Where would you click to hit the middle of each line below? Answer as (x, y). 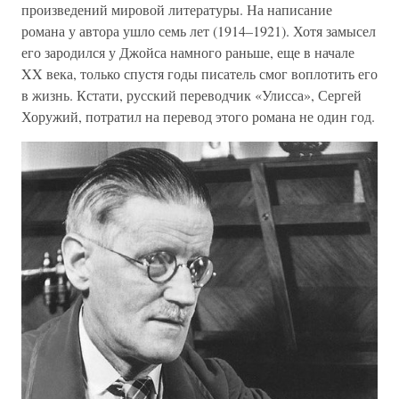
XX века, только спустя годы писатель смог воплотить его (199, 73)
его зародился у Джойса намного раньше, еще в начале (188, 52)
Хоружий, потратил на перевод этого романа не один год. (198, 116)
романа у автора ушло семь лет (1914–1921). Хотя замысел (199, 31)
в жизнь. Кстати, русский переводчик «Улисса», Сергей (191, 95)
